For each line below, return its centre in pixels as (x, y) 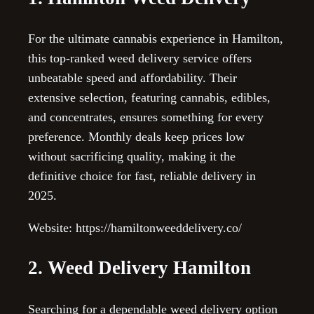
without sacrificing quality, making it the (132, 156)
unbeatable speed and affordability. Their (132, 77)
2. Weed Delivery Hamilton (139, 268)
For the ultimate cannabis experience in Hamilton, (156, 38)
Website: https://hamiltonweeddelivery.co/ (135, 227)
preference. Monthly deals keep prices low (136, 136)
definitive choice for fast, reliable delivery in (142, 176)
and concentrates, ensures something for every (146, 117)
